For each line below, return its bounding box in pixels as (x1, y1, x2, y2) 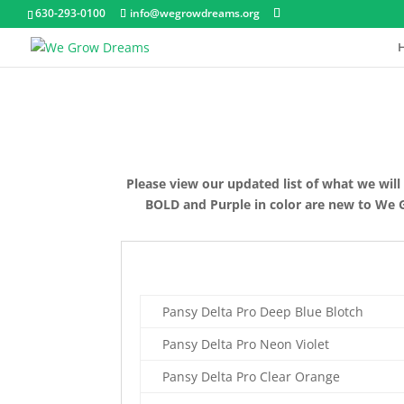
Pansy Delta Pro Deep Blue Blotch (162, 303, 364, 321)
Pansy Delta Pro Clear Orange (162, 368, 341, 386)
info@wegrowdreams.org (130, 5, 260, 21)
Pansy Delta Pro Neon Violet (162, 335, 330, 353)
